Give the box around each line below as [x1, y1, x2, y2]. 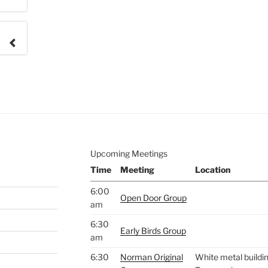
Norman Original [120, 252, 183, 263]
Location [194, 165, 230, 175]
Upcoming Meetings [90, 148, 167, 159]
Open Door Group [120, 193, 187, 203]
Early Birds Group [120, 226, 186, 236]
